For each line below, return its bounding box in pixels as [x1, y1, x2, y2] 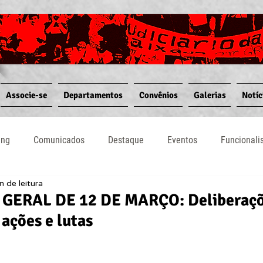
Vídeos [139, 181, 164, 193]
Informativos [188, 181, 235, 193]
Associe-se [6, 90, 47, 100]
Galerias [193, 90, 226, 100]
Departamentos [63, 90, 123, 100]
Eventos [167, 134, 197, 146]
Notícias [21, 181, 52, 193]
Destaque [108, 134, 144, 146]
